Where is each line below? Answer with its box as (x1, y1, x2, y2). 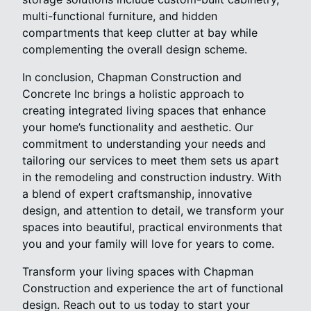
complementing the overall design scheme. (22, 42, 247, 56)
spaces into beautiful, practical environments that (22, 219, 283, 234)
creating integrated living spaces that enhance (22, 103, 266, 117)
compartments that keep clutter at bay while (22, 25, 258, 40)
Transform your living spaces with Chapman (22, 264, 253, 278)
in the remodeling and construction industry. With (22, 169, 281, 184)
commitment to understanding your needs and (22, 136, 266, 151)
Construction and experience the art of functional (22, 280, 283, 295)
